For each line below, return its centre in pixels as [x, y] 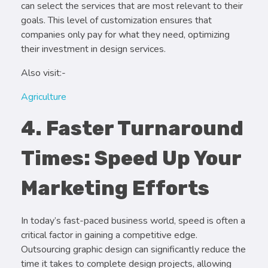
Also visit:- [43, 73]
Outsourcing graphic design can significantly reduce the [133, 249]
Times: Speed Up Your [131, 158]
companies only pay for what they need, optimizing [125, 34]
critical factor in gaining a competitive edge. [109, 235]
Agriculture [44, 97]
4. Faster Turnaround [132, 128]
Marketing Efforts [115, 188]
